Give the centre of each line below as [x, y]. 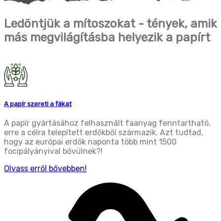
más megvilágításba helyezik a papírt [107, 37]
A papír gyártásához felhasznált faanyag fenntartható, [107, 123]
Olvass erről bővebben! [45, 168]
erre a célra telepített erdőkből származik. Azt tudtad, [104, 132]
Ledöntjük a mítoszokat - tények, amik [110, 23]
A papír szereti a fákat [38, 104]
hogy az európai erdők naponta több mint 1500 [90, 142]
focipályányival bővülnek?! [53, 151]
